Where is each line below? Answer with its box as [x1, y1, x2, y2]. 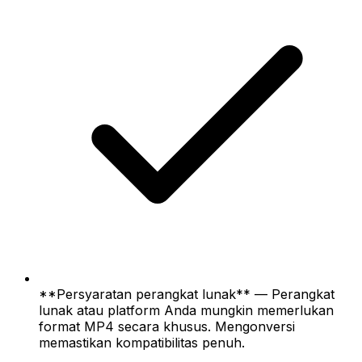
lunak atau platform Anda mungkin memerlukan [39, 301, 334, 318]
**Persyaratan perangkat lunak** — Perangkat [39, 285, 335, 302]
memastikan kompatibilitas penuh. [39, 334, 245, 351]
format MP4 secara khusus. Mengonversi [39, 318, 295, 335]
